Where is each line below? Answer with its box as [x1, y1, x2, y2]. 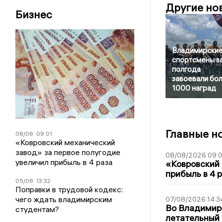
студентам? [15, 204, 59, 214]
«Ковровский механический [15, 137, 115, 147]
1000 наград [171, 83, 216, 93]
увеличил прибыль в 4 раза [15, 157, 113, 167]
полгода [171, 64, 201, 74]
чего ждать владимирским [15, 194, 112, 204]
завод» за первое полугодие [15, 147, 121, 157]
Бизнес [15, 7, 53, 21]
